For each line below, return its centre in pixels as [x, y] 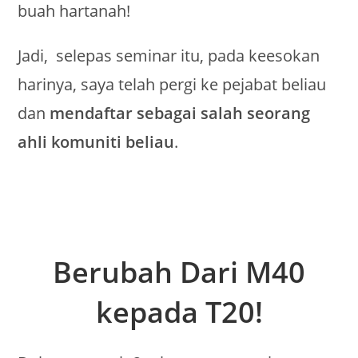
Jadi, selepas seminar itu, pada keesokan [169, 56]
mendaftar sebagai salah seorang [180, 113]
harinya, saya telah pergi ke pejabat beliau [172, 85]
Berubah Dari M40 [179, 272]
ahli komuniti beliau [96, 142]
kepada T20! [179, 312]
